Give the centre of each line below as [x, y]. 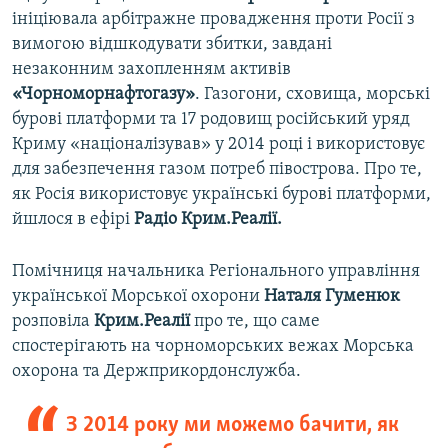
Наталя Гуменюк [330, 297]
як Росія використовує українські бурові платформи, [221, 195]
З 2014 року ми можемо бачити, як [232, 426]
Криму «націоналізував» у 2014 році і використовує [218, 145]
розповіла [53, 322]
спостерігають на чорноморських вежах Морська [213, 347]
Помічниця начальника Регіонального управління [216, 272]
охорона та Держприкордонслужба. [156, 372]
